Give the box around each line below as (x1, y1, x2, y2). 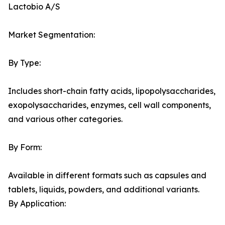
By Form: (8, 142, 42, 153)
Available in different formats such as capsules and (8, 170, 206, 181)
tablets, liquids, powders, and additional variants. (8, 184, 199, 195)
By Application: (8, 198, 66, 209)
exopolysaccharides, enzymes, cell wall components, (8, 100, 211, 110)
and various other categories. (8, 114, 123, 125)
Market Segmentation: (8, 30, 95, 40)
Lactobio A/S (8, 2, 60, 12)
